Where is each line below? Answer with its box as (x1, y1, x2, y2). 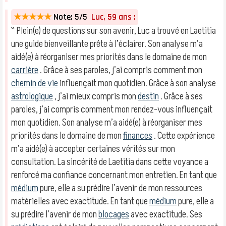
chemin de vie (11, 77, 58, 90)
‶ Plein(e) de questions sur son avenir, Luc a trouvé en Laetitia (11, 24, 216, 37)
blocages (98, 208, 129, 221)
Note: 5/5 (53, 12, 87, 23)
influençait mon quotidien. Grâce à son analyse (58, 77, 216, 90)
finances (123, 129, 152, 142)
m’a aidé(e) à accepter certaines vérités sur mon (11, 142, 175, 155)
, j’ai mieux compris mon (53, 90, 138, 103)
